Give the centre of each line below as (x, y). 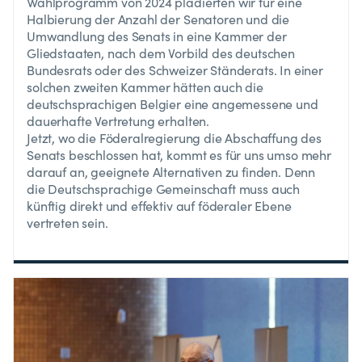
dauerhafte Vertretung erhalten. (118, 121)
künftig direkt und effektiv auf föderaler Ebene (159, 206)
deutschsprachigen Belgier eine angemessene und (173, 104)
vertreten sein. (67, 223)
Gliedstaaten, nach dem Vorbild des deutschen (161, 53)
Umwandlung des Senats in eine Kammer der (157, 36)
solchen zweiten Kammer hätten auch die (145, 87)
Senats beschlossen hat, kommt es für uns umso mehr (179, 155)
